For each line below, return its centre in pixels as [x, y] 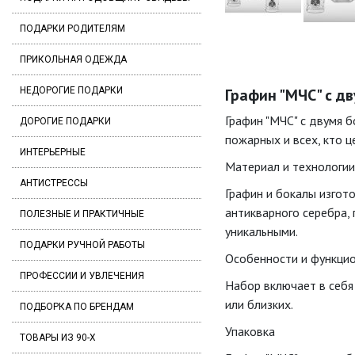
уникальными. [261, 232]
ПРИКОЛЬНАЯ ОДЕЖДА [73, 59]
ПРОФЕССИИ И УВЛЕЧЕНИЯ [82, 276]
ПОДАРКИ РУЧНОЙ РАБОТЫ [82, 245]
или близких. [259, 305]
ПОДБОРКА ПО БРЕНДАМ [77, 307]
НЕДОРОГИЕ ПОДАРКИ [71, 90]
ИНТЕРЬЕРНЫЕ [53, 152]
